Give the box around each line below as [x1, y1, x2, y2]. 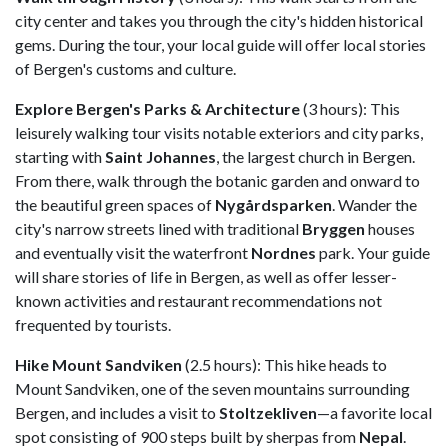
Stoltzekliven [219, 402, 317, 422]
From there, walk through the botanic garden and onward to [15, 170, 420, 190]
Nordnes [251, 242, 316, 262]
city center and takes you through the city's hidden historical [15, 10, 423, 30]
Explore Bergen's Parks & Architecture [15, 98, 300, 118]
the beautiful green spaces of [15, 194, 212, 214]
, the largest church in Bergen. [216, 146, 415, 166]
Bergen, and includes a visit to [15, 402, 219, 422]
